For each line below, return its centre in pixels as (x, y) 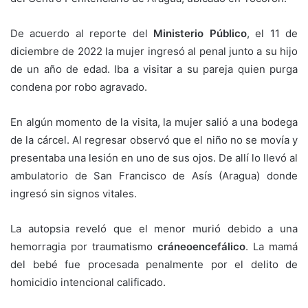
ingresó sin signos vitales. (74, 193)
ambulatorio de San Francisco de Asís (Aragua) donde (154, 175)
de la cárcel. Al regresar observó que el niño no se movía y (154, 140)
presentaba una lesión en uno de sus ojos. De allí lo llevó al (154, 157)
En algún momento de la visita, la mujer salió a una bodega (154, 122)
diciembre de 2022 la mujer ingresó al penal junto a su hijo (154, 51)
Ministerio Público (200, 33)
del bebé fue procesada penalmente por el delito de (154, 264)
